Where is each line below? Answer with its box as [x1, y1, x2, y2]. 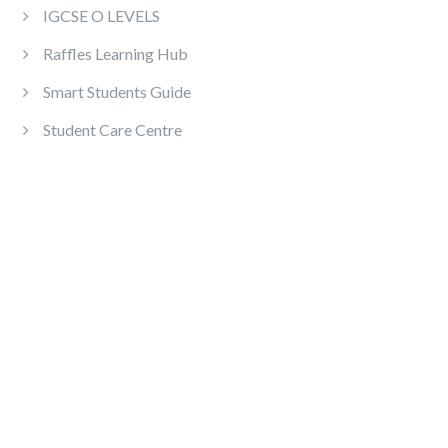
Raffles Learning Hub [43, 44, 188, 64]
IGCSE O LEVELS [43, 6, 160, 26]
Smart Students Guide [43, 82, 191, 102]
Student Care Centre [43, 120, 182, 140]
